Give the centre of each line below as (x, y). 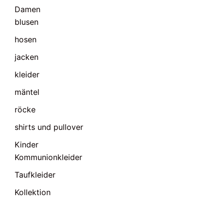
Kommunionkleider (48, 157)
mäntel (27, 92)
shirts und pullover (49, 127)
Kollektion (33, 192)
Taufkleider (35, 175)
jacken (27, 57)
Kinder (27, 145)
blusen (27, 22)
